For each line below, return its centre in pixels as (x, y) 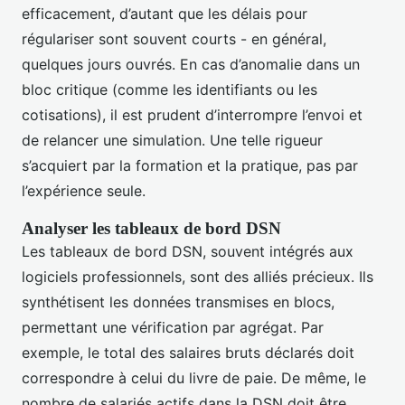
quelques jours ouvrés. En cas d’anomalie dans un (191, 64)
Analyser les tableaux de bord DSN (151, 228)
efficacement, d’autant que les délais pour (165, 13)
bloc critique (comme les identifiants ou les (170, 89)
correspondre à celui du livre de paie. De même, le (194, 377)
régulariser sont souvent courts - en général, (174, 38)
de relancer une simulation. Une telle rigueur (172, 140)
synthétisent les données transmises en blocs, (178, 301)
